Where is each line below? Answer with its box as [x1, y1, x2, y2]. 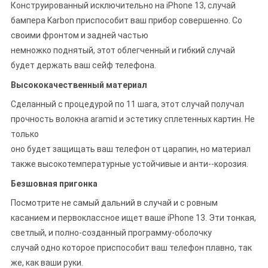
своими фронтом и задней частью [10, 31, 148, 41]
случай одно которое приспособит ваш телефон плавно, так [10, 243, 252, 253]
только [10, 129, 39, 139]
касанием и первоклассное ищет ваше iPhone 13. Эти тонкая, [10, 213, 256, 223]
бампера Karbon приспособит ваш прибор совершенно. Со [10, 16, 242, 26]
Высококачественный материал [10, 80, 147, 90]
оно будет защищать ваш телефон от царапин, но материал [10, 144, 251, 154]
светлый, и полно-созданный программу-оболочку [10, 228, 212, 238]
